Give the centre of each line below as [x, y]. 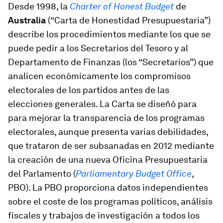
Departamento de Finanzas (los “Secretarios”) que [111, 62]
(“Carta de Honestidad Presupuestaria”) [128, 20]
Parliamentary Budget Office [134, 173]
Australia [27, 20]
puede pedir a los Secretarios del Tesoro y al [98, 48]
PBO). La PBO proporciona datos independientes [108, 187]
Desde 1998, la [39, 6]
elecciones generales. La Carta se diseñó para [102, 104]
